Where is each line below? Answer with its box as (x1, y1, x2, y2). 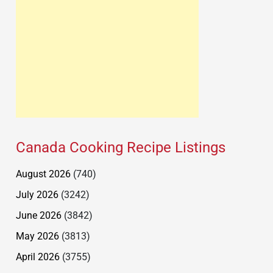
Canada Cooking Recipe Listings (16, 138, 225, 156)
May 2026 (16, 230, 59, 242)
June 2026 (16, 209, 62, 221)
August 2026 (16, 168, 71, 180)
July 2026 (16, 188, 58, 200)
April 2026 (16, 250, 60, 263)
